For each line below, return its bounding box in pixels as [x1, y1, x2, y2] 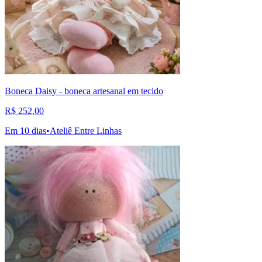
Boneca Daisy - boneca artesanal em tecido [5, 86, 163, 96]
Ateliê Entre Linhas [50, 126, 122, 136]
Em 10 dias [5, 126, 46, 136]
